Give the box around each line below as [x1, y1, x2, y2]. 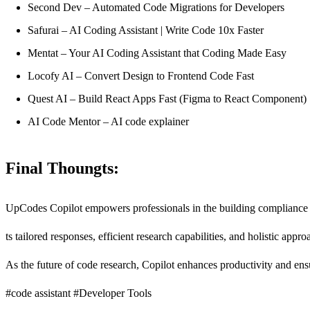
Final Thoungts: [6, 159, 119, 178]
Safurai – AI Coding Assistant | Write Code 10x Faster [28, 24, 264, 37]
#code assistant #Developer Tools [6, 286, 152, 299]
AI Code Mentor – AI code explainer [28, 116, 189, 128]
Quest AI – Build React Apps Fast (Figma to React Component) [28, 93, 307, 105]
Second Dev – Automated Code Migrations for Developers [28, 1, 284, 14]
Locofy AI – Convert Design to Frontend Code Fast [28, 70, 254, 82]
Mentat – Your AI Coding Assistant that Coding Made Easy [28, 47, 286, 60]
